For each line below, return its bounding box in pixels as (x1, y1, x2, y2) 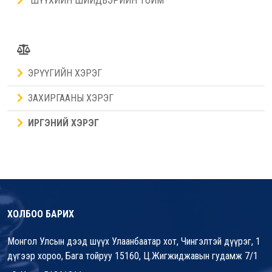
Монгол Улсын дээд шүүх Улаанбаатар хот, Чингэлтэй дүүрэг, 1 (7, 236, 260, 248)
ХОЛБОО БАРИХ (7, 208, 74, 220)
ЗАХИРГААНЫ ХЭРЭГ (28, 92, 114, 104)
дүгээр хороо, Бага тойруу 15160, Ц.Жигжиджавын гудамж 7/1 (7, 250, 258, 262)
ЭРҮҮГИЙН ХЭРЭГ (28, 67, 102, 80)
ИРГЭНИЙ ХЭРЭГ (28, 117, 99, 129)
